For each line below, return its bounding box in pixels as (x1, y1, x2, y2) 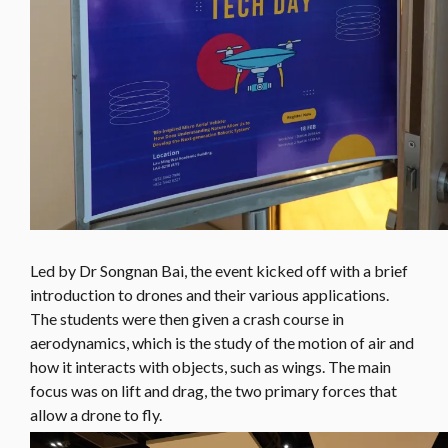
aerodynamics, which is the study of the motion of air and (30, 333, 414, 353)
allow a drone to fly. (30, 405, 162, 425)
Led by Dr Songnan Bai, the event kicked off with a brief (30, 261, 408, 281)
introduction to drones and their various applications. (30, 285, 389, 305)
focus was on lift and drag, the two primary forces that (30, 381, 397, 401)
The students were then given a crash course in (30, 309, 344, 329)
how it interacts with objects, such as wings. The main (30, 357, 391, 377)
